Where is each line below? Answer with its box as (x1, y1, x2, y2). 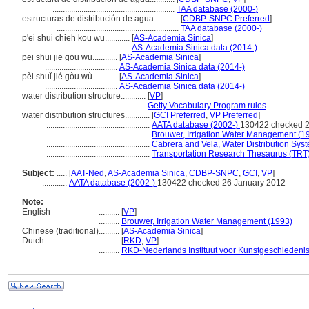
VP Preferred (210, 110, 258, 120)
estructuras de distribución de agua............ (22, 14, 181, 23)
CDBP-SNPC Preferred (183, 14, 270, 23)
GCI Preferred (154, 110, 206, 120)
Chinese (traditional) (22, 226, 99, 236)
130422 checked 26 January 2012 (157, 178, 286, 188)
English (22, 207, 50, 217)
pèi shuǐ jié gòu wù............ (22, 72, 119, 81)
